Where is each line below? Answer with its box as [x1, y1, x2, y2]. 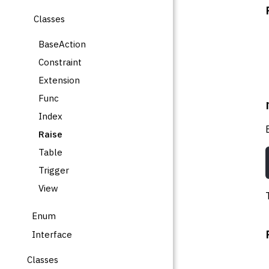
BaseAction [38, 38, 86, 50]
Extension [38, 74, 80, 86]
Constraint [38, 56, 82, 68]
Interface [32, 228, 73, 240]
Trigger [38, 164, 70, 176]
